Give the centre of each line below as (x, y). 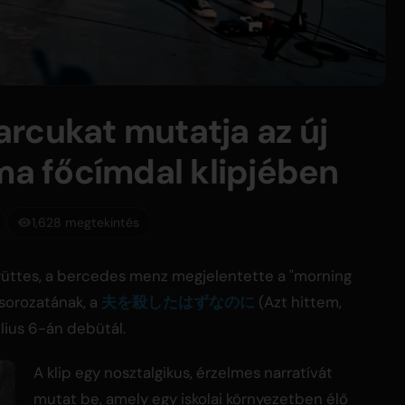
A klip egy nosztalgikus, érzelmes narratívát (183, 373)
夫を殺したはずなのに (178, 302)
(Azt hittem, (298, 302)
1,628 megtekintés (86, 222)
